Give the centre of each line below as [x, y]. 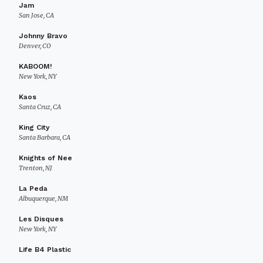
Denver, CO [35, 46]
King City [34, 127]
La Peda [33, 188]
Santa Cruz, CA [40, 107]
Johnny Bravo [43, 36]
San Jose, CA [36, 15]
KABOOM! [36, 66]
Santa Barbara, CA [45, 137]
